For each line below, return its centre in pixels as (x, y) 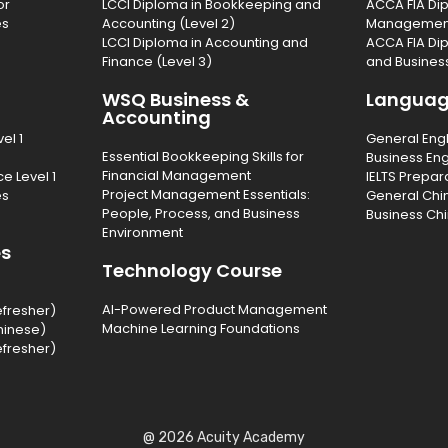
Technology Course (191, 270)
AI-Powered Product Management (214, 309)
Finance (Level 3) (156, 61)
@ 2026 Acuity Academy (224, 437)
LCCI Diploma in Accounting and (204, 42)
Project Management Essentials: (205, 194)
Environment (142, 232)
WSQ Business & (175, 99)
